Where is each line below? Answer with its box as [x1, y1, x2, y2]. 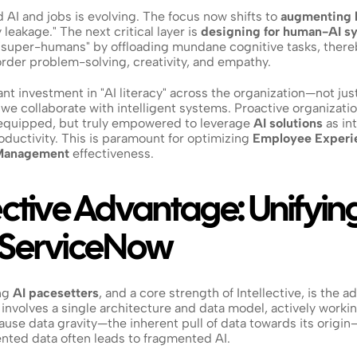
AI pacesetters [13, 285, 99, 300]
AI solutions [253, 116, 323, 131]
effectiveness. [69, 146, 154, 161]
